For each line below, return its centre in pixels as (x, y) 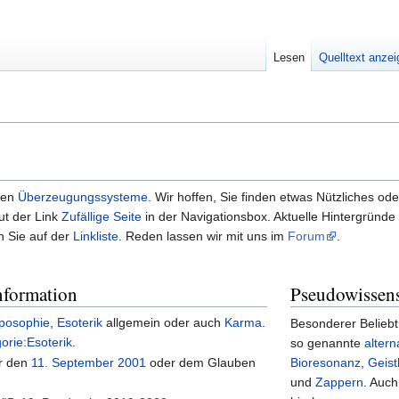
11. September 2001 (88, 363)
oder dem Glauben (200, 363)
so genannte (328, 343)
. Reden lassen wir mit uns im (203, 236)
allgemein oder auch (163, 322)
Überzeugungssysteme (83, 197)
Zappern (340, 383)
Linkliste (96, 236)
